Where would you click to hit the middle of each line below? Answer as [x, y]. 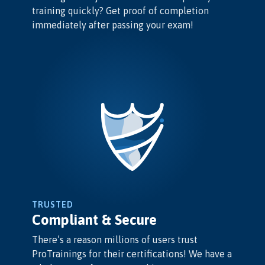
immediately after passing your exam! [113, 25]
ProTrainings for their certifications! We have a [132, 253]
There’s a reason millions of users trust [115, 239]
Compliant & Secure [95, 219]
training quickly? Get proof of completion [121, 11]
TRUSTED [53, 204]
